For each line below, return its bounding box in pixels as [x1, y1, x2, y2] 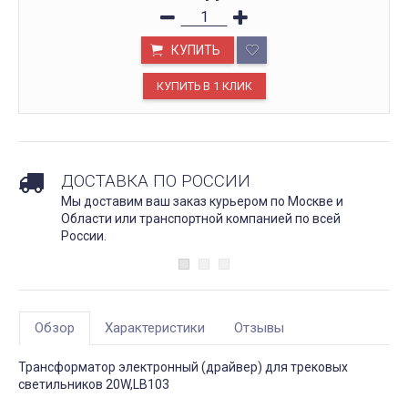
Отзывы [234, 319, 284, 336]
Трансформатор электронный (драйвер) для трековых [18, 359, 348, 374]
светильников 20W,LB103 [18, 376, 169, 392]
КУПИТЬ [171, 42, 220, 57]
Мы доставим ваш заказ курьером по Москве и [61, 193, 343, 209]
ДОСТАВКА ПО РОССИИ [61, 169, 250, 191]
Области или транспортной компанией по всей [61, 210, 341, 226]
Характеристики [105, 319, 205, 336]
